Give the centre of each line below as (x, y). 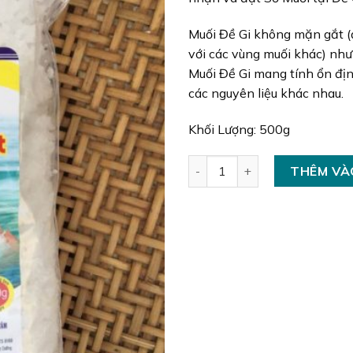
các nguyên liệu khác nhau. (266, 93)
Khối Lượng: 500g (239, 129)
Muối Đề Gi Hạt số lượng (256, 163)
